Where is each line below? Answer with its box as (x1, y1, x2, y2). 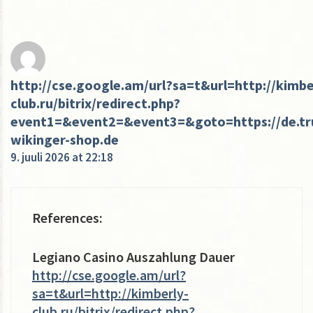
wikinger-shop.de (10, 130, 119, 148)
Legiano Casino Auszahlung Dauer (32, 247, 235, 265)
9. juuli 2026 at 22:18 (10, 149, 113, 165)
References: (32, 208, 103, 226)
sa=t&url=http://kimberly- (32, 284, 189, 302)
